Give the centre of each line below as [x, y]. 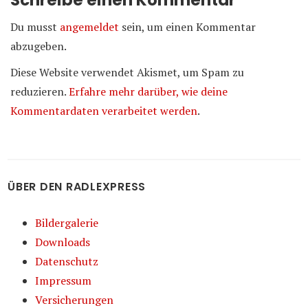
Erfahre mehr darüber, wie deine [148, 91]
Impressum [64, 280]
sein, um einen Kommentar [187, 26]
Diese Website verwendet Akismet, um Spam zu [127, 72]
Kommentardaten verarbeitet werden [104, 110]
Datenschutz [67, 261]
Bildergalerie [67, 222]
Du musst [35, 26]
